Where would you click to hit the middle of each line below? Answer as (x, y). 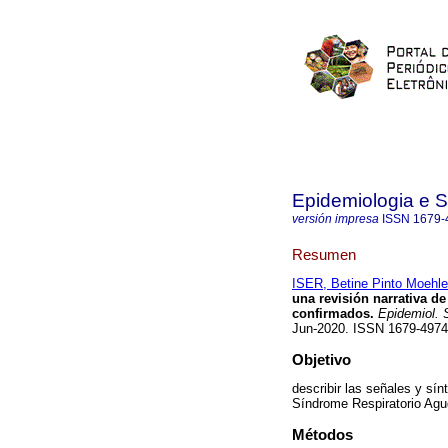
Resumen (324, 254)
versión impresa (335, 219)
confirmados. (333, 314)
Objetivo (321, 360)
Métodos (322, 435)
